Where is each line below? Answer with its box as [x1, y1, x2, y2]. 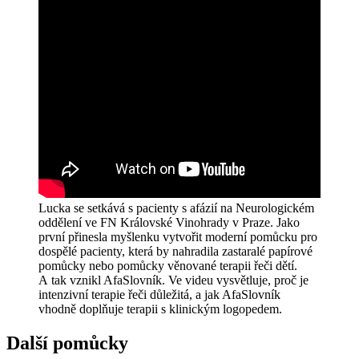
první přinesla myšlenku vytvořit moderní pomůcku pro [38, 230, 317, 244]
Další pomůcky [6, 333, 128, 354]
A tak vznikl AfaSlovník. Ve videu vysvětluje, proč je [38, 273, 309, 288]
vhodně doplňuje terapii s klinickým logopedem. [38, 302, 282, 317]
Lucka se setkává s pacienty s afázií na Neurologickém [38, 201, 314, 216]
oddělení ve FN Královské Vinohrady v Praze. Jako [38, 216, 300, 230]
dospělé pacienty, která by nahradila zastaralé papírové [38, 244, 313, 259]
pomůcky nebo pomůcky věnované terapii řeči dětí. [38, 259, 297, 273]
